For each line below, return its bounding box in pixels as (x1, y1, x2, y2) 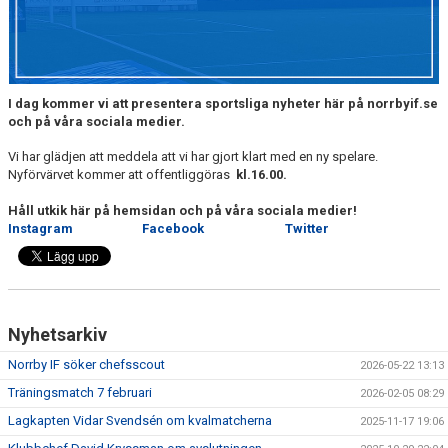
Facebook (142, 220, 204, 236)
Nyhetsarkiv (8, 323, 107, 345)
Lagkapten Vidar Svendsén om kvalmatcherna (8, 412, 272, 428)
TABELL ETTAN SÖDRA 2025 (12, 129, 174, 144)
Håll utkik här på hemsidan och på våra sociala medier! (8, 202, 357, 218)
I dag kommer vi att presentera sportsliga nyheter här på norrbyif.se (8, 95, 438, 111)
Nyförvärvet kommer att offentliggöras (8, 166, 236, 182)
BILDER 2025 (12, 86, 85, 101)
